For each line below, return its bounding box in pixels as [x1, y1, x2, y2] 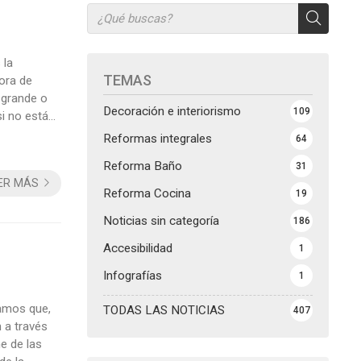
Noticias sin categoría [103, 213, 219, 228]
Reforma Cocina [103, 185, 191, 201]
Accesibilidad [103, 240, 172, 255]
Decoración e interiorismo [103, 103, 241, 118]
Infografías [103, 268, 162, 283]
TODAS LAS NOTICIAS [103, 302, 225, 317]
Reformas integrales [103, 131, 212, 146]
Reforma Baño [103, 158, 182, 173]
